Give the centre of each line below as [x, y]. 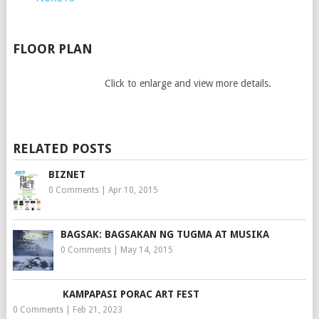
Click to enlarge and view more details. [188, 84]
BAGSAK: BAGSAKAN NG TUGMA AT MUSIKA [164, 234]
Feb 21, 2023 [97, 309]
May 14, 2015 [146, 250]
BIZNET [67, 175]
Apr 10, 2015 [133, 190]
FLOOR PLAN [52, 48]
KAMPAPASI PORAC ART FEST [131, 294]
